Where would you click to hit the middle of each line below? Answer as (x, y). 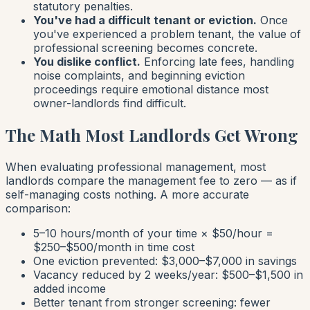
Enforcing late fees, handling (217, 62)
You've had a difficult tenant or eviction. (145, 20)
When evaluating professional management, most (136, 167)
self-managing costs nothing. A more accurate (127, 195)
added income (70, 289)
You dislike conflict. (87, 62)
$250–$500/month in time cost (114, 247)
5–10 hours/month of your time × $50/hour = (153, 234)
